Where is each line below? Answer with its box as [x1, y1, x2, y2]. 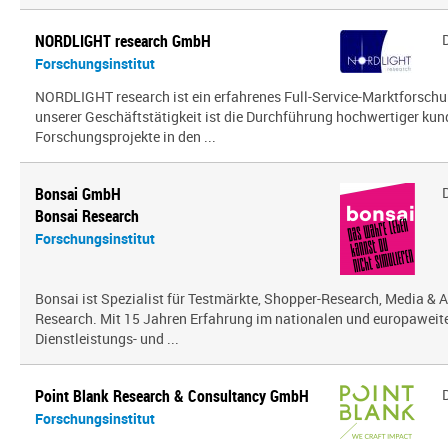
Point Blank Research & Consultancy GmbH [35, 385, 309, 407]
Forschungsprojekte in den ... [35, 127, 216, 146]
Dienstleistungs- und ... [35, 329, 179, 348]
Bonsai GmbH [35, 183, 121, 205]
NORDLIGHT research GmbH [35, 30, 211, 52]
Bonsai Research [35, 205, 139, 227]
